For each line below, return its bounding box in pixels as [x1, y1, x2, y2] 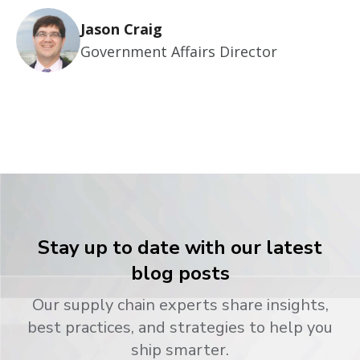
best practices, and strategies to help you [27, 316, 333, 338]
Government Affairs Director [80, 41, 277, 61]
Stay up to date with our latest [38, 234, 322, 260]
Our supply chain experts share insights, [31, 293, 329, 316]
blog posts [130, 260, 230, 286]
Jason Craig [80, 18, 162, 39]
